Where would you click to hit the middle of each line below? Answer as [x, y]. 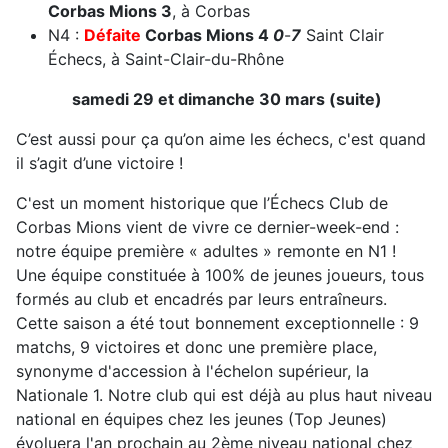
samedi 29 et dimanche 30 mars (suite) [226, 98]
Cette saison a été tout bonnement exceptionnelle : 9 [217, 322]
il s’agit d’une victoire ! [99, 162]
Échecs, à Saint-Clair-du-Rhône [166, 58]
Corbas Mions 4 [207, 34]
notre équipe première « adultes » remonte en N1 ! [206, 250]
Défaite [112, 34]
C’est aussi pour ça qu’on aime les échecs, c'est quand [221, 138]
